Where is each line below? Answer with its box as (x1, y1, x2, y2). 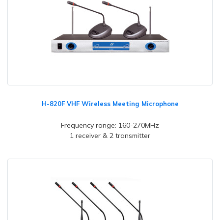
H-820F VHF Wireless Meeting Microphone (41, 100, 179, 108)
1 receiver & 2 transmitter (70, 131, 150, 140)
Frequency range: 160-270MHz (61, 121, 159, 130)
